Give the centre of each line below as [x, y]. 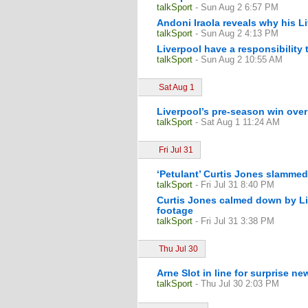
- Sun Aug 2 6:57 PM [237, 7]
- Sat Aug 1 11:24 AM [238, 122]
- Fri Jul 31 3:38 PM [235, 221]
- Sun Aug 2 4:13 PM [237, 33]
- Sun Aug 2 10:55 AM [239, 59]
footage [175, 210]
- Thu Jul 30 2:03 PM [237, 284]
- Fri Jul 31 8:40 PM [235, 185]
